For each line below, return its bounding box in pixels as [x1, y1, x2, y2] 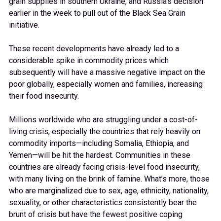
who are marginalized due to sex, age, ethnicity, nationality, [9, 186, 209, 196]
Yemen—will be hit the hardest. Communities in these [9, 150, 190, 160]
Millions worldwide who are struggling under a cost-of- [9, 115, 198, 125]
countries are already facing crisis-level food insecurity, [9, 162, 200, 172]
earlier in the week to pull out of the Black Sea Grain [9, 8, 185, 18]
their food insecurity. [9, 91, 79, 101]
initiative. [9, 20, 39, 30]
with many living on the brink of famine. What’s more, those [9, 174, 210, 184]
